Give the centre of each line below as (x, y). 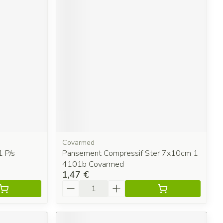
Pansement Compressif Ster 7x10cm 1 (130, 153)
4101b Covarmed (93, 164)
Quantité (79, 184)
